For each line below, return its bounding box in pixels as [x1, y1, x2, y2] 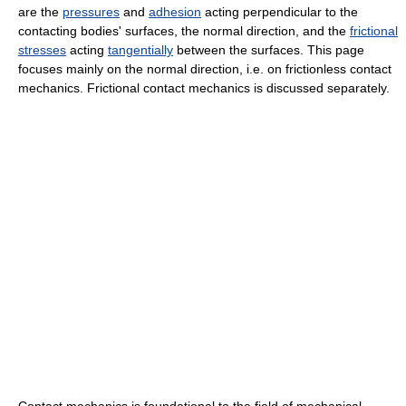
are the [18, 5, 63, 20]
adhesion [149, 5, 201, 20]
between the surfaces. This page [173, 43, 364, 58]
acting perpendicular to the [201, 5, 358, 20]
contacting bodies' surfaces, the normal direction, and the [18, 24, 350, 39]
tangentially [108, 43, 173, 58]
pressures [63, 5, 120, 20]
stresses [18, 43, 66, 58]
